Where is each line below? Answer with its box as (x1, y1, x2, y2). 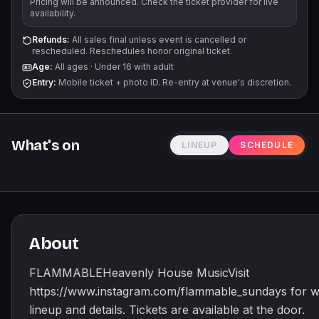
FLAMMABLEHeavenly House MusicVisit (29, 266, 249, 280)
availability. (30, 8, 75, 19)
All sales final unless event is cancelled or (70, 34, 246, 45)
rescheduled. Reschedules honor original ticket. (32, 46, 232, 56)
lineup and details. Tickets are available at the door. (29, 303, 305, 317)
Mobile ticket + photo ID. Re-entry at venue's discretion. (56, 77, 291, 88)
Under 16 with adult (95, 61, 174, 72)
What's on (11, 137, 80, 154)
